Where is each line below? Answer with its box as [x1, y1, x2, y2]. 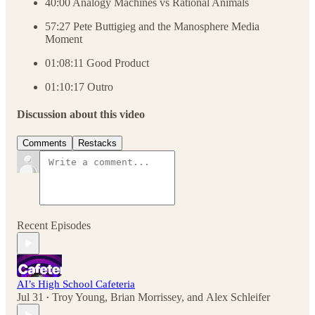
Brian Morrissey [110, 291, 181, 304]
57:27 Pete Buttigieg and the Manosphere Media [45, 20, 259, 32]
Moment [45, 32, 82, 45]
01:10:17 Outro [45, 80, 113, 93]
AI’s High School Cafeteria [17, 278, 135, 290]
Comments [22, 138, 67, 149]
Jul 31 [17, 291, 44, 304]
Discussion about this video [17, 108, 145, 121]
